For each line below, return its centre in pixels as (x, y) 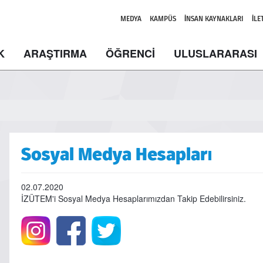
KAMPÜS (163, 19)
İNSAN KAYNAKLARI (214, 19)
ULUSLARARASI (215, 53)
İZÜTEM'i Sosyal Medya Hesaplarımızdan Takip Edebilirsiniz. (133, 198)
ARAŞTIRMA (55, 53)
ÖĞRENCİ (130, 53)
